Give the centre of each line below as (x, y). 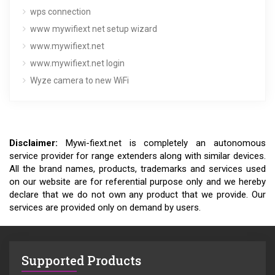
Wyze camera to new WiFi (79, 80)
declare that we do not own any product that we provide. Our (137, 194)
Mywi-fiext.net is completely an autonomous (162, 143)
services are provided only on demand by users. (105, 207)
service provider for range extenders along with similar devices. (137, 156)
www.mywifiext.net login (77, 63)
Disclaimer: (33, 143)
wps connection (60, 11)
